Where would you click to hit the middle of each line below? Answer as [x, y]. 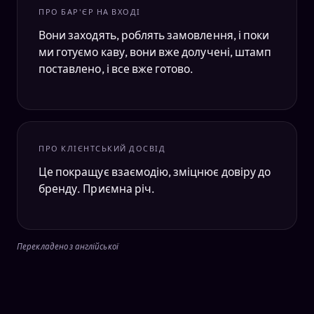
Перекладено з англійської [68, 247]
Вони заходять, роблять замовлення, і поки [154, 35]
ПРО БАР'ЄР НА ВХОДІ [90, 12]
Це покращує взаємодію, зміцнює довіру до [155, 172]
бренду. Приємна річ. [97, 189]
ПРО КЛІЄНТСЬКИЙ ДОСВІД [102, 149]
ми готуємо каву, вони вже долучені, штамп [155, 52]
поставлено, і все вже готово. [116, 69]
